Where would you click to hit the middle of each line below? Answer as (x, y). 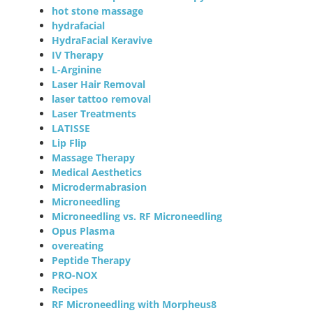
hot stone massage (98, 10)
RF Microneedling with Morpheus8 (134, 304)
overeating (78, 245)
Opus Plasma (83, 231)
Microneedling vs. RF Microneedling (137, 216)
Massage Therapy (94, 157)
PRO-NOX (75, 275)
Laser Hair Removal (99, 84)
